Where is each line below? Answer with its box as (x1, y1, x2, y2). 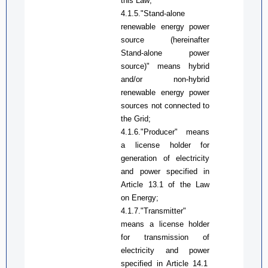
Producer (144, 127, 175, 136)
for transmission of (121, 232, 210, 242)
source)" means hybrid (121, 61, 210, 71)
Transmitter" (144, 206, 187, 215)
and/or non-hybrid (121, 74, 210, 84)
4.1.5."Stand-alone (121, 8, 185, 18)
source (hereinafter (121, 35, 210, 44)
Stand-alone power (121, 48, 210, 57)
